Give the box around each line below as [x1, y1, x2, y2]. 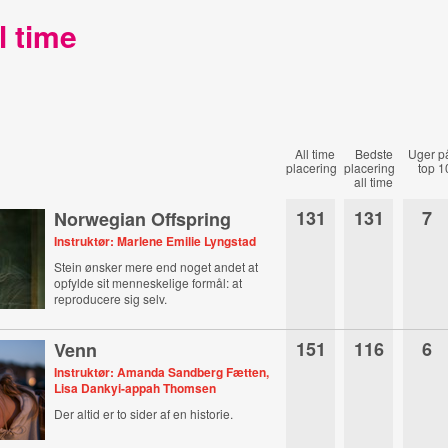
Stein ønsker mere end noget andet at [54, 258, 259, 275]
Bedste [355, 145, 394, 162]
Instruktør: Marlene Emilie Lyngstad [54, 232, 257, 250]
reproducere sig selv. [54, 290, 168, 307]
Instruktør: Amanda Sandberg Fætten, [54, 363, 270, 381]
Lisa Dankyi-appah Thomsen [54, 379, 217, 397]
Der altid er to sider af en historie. [54, 405, 234, 422]
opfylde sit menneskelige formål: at [54, 274, 243, 291]
